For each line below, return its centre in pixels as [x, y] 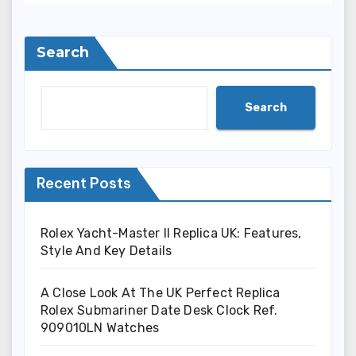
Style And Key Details [106, 251]
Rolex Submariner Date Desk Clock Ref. [159, 311]
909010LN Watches [100, 328]
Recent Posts [84, 184]
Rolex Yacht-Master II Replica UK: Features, [171, 234]
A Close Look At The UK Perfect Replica [161, 293]
